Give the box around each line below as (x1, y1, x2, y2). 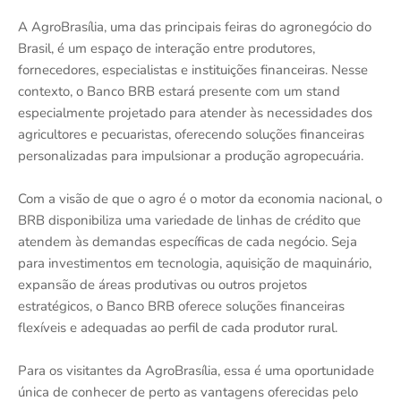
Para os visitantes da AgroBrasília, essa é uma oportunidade (18, 362, 374, 380)
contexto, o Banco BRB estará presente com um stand (18, 82, 340, 101)
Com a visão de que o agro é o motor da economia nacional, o (18, 190, 382, 209)
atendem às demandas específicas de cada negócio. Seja (18, 233, 357, 252)
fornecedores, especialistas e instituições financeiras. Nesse (18, 61, 368, 80)
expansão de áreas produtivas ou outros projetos (18, 276, 307, 294)
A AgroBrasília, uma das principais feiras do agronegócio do (18, 18, 371, 37)
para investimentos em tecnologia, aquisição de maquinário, (18, 254, 371, 273)
